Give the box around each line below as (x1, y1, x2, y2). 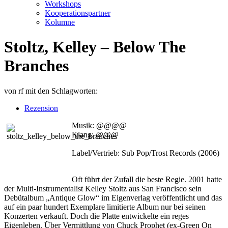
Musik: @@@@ (72, 121, 127, 130)
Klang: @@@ (72, 130, 119, 139)
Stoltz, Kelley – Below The (4, 38, 186, 56)
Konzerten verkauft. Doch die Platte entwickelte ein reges (4, 211, 189, 220)
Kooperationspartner (45, 8, 110, 17)
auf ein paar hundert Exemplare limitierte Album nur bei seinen (4, 202, 206, 211)
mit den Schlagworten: (25, 86, 98, 95)
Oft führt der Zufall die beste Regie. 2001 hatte (72, 175, 222, 184)
